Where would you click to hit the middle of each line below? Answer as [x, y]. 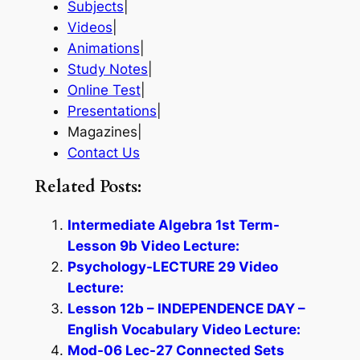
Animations [103, 49]
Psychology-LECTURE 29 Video [172, 266]
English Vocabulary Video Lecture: [184, 329]
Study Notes [107, 70]
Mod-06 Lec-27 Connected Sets [176, 350]
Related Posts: [88, 187]
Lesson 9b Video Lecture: [153, 245]
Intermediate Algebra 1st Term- [173, 225]
